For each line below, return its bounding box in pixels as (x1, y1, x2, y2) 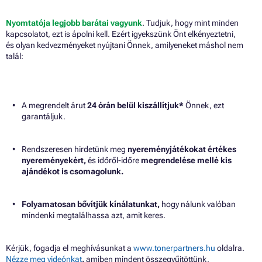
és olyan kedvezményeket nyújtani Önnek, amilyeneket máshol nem (6, 40, 243, 50)
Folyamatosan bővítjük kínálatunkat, (22, 199, 160, 209)
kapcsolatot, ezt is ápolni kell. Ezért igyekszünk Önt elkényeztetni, (6, 29, 236, 39)
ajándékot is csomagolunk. (22, 166, 123, 176)
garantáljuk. (22, 111, 67, 121)
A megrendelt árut (22, 100, 87, 110)
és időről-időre (86, 155, 141, 165)
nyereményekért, (22, 155, 86, 165)
